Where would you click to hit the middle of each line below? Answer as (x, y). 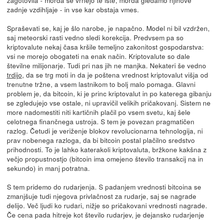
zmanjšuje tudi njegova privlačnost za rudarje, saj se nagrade (101, 196)
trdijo (14, 74)
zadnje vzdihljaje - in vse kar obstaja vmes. (73, 9)
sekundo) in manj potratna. (48, 168)
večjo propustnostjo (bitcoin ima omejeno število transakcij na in (105, 158)
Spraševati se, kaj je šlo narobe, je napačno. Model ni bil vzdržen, (108, 28)
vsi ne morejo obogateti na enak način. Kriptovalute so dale (98, 56)
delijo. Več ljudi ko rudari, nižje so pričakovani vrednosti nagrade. (107, 205)
